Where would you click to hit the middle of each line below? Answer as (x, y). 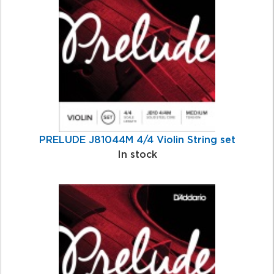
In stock (137, 154)
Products (32, 11)
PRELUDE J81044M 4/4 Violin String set (137, 139)
